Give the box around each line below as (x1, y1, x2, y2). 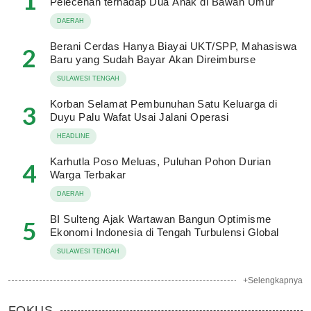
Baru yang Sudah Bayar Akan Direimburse (50, 53, 256, 65)
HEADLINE (57, 133, 90, 140)
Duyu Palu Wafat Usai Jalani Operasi (50, 111, 229, 123)
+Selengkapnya (243, 276, 303, 285)
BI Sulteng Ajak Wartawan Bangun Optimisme (50, 213, 271, 225)
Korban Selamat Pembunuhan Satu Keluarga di (50, 98, 278, 110)
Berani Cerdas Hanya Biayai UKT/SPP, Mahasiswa (50, 40, 297, 52)
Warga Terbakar (50, 169, 126, 180)
